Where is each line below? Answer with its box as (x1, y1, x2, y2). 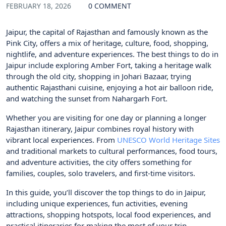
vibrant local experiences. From (6, 135, 117, 145)
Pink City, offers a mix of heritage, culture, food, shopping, (6, 38, 208, 48)
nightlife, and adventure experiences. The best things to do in (6, 49, 218, 60)
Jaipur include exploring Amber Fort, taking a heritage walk (6, 60, 211, 71)
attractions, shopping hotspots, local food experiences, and (6, 209, 211, 220)
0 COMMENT (88, 1, 131, 11)
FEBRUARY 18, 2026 (6, 1, 73, 11)
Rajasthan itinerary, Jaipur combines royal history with (6, 124, 194, 134)
